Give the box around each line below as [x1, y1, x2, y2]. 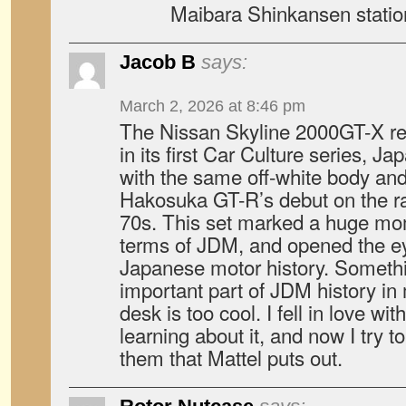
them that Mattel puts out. [120, 343, 343, 372]
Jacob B [120, 51, 196, 73]
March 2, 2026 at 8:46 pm [120, 97, 305, 115]
